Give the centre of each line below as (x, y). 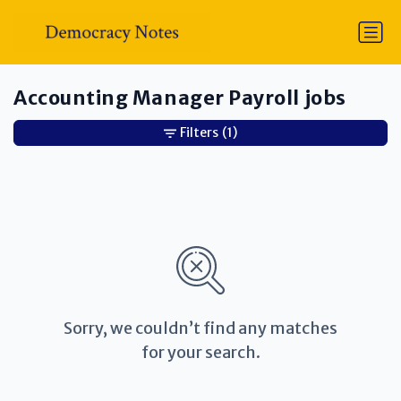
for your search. (200, 353)
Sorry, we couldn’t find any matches (200, 328)
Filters (199, 133)
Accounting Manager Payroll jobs (180, 98)
